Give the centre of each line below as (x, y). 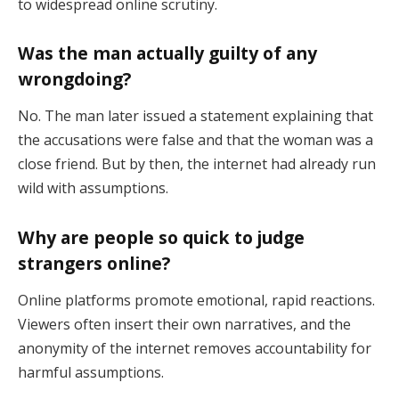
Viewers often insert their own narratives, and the (184, 325)
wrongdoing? (74, 78)
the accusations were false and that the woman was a (195, 140)
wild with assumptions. (93, 188)
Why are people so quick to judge (161, 237)
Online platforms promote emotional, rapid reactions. (196, 301)
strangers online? (94, 263)
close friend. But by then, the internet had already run (197, 164)
